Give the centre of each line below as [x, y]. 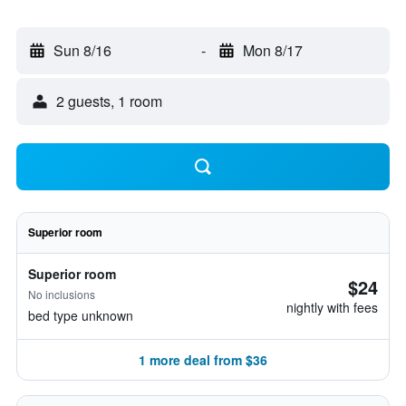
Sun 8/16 [82, 50]
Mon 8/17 [272, 50]
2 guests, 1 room [109, 101]
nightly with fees [332, 307]
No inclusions [62, 294]
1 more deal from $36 [203, 360]
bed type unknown [81, 315]
